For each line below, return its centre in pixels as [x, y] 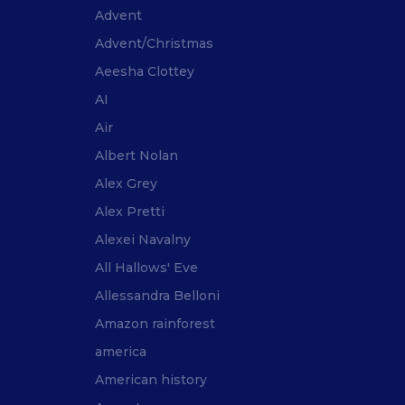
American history [151, 380]
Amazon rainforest [155, 324]
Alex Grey [126, 184]
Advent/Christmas [154, 44]
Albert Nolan [137, 156]
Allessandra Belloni [157, 296]
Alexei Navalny [143, 240]
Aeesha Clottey [145, 72]
